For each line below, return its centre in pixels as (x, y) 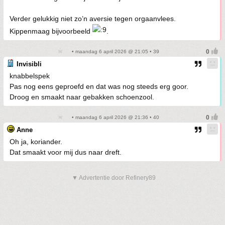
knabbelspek (30, 76)
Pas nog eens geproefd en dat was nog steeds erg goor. (99, 87)
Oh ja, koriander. (36, 142)
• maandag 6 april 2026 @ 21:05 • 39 (115, 52)
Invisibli (29, 64)
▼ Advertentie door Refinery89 (114, 178)
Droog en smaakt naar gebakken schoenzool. (82, 97)
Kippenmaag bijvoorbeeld (51, 31)
